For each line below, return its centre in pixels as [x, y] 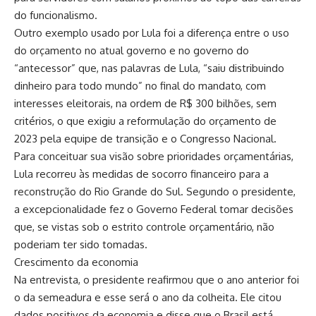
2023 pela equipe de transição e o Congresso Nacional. [145, 138]
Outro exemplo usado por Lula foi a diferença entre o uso [152, 32]
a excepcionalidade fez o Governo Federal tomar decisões [154, 209]
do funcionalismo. [56, 15]
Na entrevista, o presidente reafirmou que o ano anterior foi [157, 279]
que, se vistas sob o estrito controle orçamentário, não [144, 226]
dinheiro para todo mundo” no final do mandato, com [140, 85]
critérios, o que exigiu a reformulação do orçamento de [145, 121]
